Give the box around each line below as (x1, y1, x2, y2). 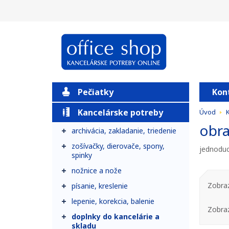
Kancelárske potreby (78, 107, 163, 118)
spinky (72, 150, 92, 160)
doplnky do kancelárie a (72, 212, 159, 221)
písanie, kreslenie (72, 181, 128, 191)
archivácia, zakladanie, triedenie (72, 126, 176, 135)
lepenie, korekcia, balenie (72, 196, 154, 206)
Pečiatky (78, 86, 113, 98)
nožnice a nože (72, 166, 122, 175)
